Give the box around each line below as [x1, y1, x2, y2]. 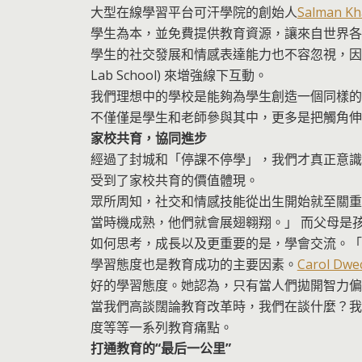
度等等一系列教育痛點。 [90, 318, 233, 336]
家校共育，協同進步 [90, 128, 207, 147]
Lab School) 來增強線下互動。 [90, 65, 267, 84]
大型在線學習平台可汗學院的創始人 [90, 2, 297, 21]
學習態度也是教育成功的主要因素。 [90, 255, 297, 273]
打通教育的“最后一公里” [90, 339, 231, 357]
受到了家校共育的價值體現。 [90, 170, 259, 189]
